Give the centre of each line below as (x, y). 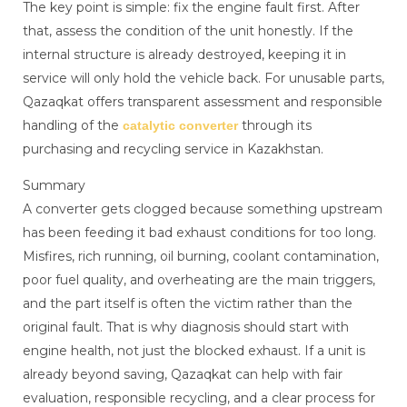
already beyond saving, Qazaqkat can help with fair (183, 375)
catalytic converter (180, 126)
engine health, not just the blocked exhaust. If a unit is (194, 351)
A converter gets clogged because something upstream (203, 209)
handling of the (73, 126)
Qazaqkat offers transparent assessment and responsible (203, 102)
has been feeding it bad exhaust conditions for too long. (199, 233)
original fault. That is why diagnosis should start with (186, 328)
